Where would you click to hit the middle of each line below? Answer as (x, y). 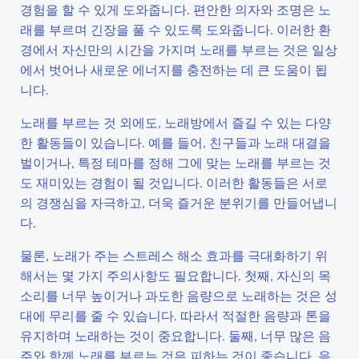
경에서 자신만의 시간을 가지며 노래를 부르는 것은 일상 (179, 49)
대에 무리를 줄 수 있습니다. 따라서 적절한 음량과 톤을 (175, 315)
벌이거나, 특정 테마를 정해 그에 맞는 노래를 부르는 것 (175, 162)
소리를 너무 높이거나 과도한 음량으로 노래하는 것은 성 (179, 295)
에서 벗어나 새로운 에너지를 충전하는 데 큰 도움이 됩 (174, 69)
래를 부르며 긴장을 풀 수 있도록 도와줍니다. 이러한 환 (175, 29)
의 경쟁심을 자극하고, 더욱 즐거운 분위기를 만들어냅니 (179, 202)
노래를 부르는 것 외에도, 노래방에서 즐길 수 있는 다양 (175, 122)
